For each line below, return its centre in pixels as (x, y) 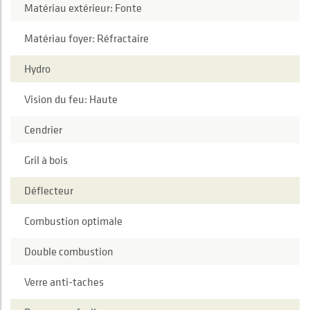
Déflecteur (49, 191)
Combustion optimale (73, 221)
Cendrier (43, 130)
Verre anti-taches (64, 282)
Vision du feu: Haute (71, 99)
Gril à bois (46, 160)
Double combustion (69, 252)
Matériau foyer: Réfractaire (86, 38)
